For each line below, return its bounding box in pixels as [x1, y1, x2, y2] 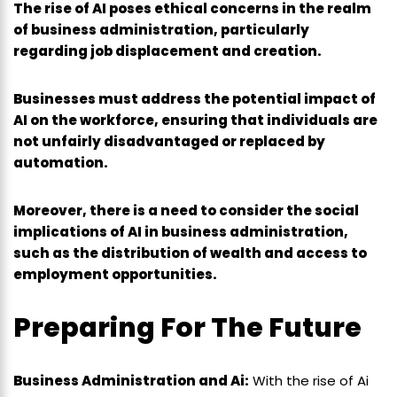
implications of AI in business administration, [13, 222, 348, 242]
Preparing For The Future [13, 309, 362, 347]
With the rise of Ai [249, 371, 369, 391]
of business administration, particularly [13, 20, 309, 40]
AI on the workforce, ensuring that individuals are [13, 111, 378, 130]
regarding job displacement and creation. [13, 42, 322, 61]
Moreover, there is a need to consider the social [13, 201, 359, 221]
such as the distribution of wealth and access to [13, 244, 367, 263]
